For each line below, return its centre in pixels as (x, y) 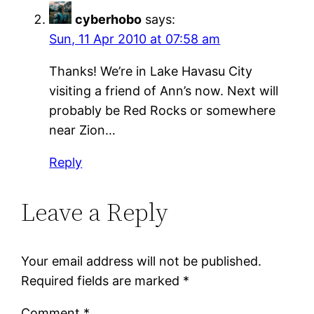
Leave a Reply (95, 212)
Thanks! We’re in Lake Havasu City (151, 71)
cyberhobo (109, 19)
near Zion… (83, 130)
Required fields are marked (102, 280)
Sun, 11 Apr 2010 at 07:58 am (135, 39)
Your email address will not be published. (142, 261)
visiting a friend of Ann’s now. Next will (164, 90)
